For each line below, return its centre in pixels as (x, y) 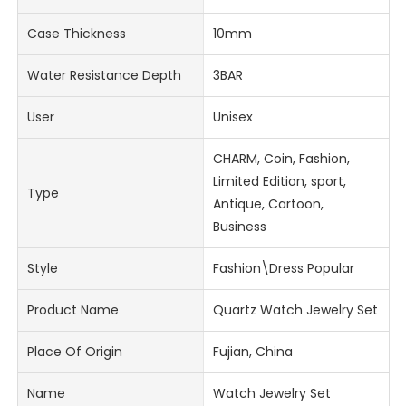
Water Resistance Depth (105, 76)
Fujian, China (252, 352)
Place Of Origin (75, 352)
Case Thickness (77, 34)
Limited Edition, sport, (279, 182)
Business (239, 227)
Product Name (73, 310)
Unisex (232, 117)
